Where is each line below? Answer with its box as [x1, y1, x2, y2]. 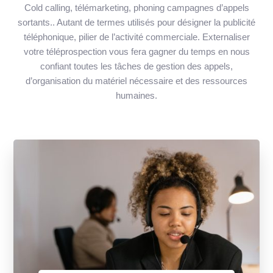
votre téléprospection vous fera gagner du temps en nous [23, 46, 250, 57]
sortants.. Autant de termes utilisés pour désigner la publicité [18, 16, 255, 27]
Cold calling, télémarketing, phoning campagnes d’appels [24, 2, 249, 13]
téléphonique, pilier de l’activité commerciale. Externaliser [23, 31, 250, 42]
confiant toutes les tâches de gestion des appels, [40, 60, 233, 71]
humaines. [116, 90, 157, 101]
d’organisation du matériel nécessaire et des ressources [26, 75, 247, 86]
